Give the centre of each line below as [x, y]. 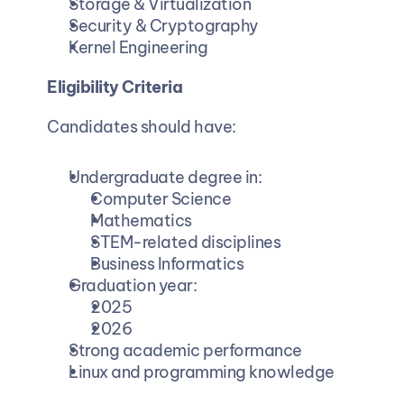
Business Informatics [166, 263]
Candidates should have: [141, 126]
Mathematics [140, 220]
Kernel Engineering [138, 47]
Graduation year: [132, 285]
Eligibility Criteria [114, 87]
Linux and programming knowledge [201, 372]
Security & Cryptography [163, 25]
